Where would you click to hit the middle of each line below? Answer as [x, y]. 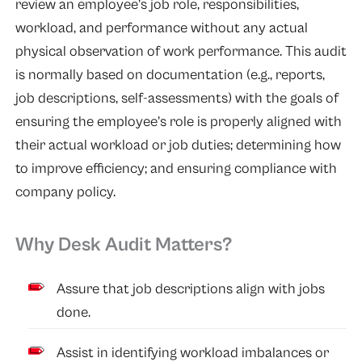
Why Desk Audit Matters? [123, 244]
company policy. [65, 192]
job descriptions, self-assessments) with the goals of [177, 99]
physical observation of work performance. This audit [181, 52]
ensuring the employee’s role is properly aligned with [178, 122]
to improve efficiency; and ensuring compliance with [176, 169]
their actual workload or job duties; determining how [178, 145]
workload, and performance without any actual [161, 28]
